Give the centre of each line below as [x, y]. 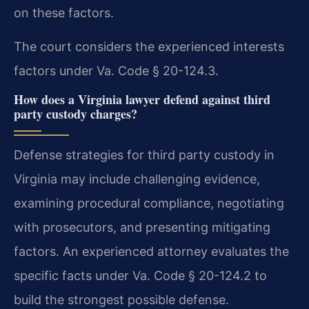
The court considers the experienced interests [149, 47]
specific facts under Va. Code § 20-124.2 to [140, 276]
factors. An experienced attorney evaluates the [151, 252]
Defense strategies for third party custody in [144, 155]
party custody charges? [76, 114]
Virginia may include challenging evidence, [137, 179]
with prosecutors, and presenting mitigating [142, 228]
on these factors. [64, 12]
